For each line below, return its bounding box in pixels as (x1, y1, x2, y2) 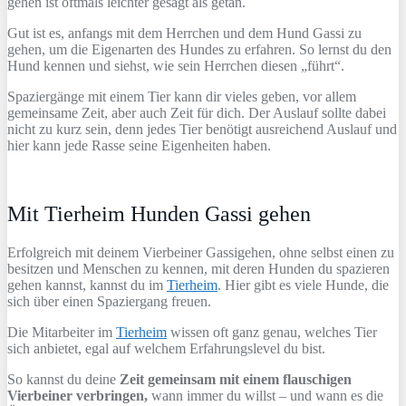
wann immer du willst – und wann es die (148, 388, 383, 404)
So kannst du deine (7, 372, 120, 388)
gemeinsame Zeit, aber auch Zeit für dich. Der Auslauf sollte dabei (7, 104, 386, 121)
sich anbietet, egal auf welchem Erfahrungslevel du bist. (7, 341, 325, 357)
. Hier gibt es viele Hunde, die (217, 277, 389, 294)
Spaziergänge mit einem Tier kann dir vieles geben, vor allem (7, 88, 356, 104)
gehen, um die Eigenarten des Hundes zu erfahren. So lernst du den (7, 41, 391, 57)
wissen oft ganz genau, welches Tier (167, 324, 377, 341)
